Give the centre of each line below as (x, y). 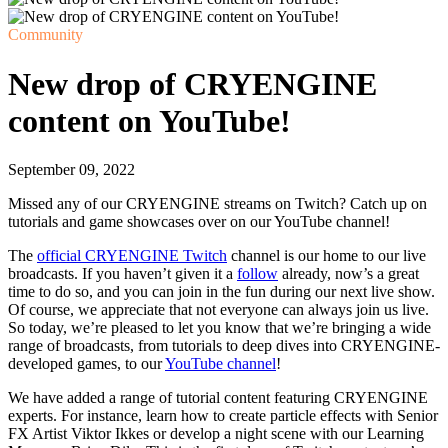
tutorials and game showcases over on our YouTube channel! (199, 221)
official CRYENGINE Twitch (132, 255)
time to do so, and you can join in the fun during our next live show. (221, 291)
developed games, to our (86, 363)
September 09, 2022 (71, 169)
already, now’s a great (348, 273)
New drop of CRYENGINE (192, 83)
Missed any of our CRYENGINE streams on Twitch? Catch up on (217, 203)
